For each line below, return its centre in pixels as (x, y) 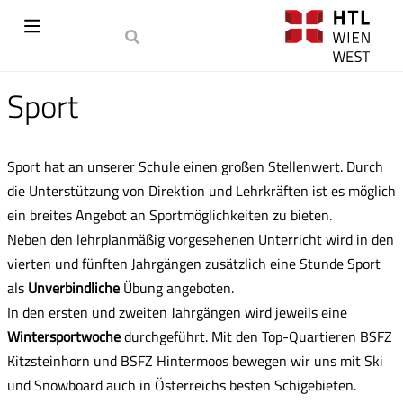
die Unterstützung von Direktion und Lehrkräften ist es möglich (201, 191)
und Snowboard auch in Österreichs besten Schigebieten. (182, 385)
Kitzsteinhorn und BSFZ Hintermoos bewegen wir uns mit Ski (195, 361)
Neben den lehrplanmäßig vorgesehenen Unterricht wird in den (201, 239)
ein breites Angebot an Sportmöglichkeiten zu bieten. (170, 215)
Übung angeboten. (177, 288)
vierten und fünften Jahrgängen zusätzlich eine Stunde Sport (194, 264)
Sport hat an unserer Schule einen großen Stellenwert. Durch (195, 166)
